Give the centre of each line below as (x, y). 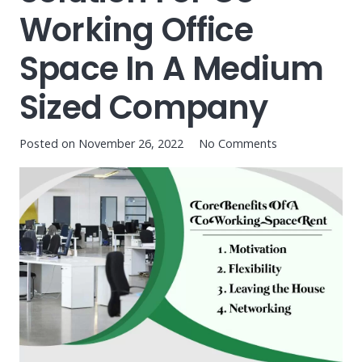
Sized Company (144, 107)
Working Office (136, 30)
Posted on (49, 143)
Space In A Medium (172, 69)
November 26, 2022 (131, 143)
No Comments (238, 143)
